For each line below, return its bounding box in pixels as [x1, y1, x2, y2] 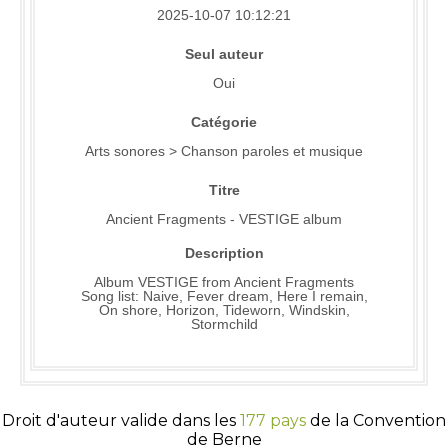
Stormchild [190, 316, 258, 333]
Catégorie [191, 114, 257, 131]
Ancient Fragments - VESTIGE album [106, 211, 342, 228]
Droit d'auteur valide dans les [2, 411, 240, 431]
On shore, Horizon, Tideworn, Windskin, [98, 302, 350, 319]
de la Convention [306, 411, 446, 431]
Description [184, 245, 264, 262]
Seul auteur [185, 46, 263, 63]
